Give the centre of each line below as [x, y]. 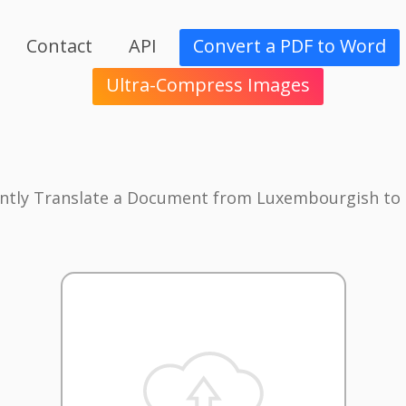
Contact [59, 46]
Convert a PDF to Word [289, 46]
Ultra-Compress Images [208, 85]
